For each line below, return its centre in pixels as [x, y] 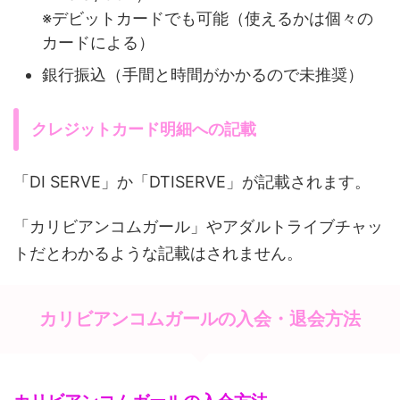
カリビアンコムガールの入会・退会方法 [200, 319]
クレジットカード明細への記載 [144, 129]
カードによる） [98, 42]
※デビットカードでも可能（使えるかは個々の [208, 18]
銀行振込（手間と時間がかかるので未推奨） [203, 74]
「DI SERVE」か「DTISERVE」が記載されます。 [192, 182]
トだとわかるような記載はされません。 [158, 253]
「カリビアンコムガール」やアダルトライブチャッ [198, 226]
